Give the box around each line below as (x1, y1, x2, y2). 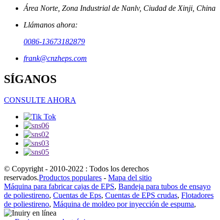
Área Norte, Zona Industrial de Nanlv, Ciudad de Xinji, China (24, 4, 216, 13)
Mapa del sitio (108, 173, 152, 182)
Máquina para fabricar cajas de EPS (4, 182, 114, 191)
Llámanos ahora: (24, 21, 78, 29)
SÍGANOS (4, 73, 56, 86)
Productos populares (39, 173, 102, 182)
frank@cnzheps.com (24, 54, 87, 63)
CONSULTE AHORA (4, 96, 76, 105)
